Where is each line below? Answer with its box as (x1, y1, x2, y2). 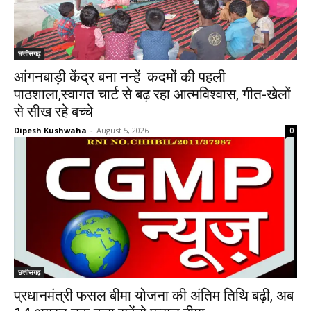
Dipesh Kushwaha (14, 125, 87, 135)
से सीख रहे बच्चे (14, 103, 93, 120)
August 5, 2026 (96, 125, 149, 135)
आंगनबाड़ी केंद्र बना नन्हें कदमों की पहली (14, 69, 226, 85)
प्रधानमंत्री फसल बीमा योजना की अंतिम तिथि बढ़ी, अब (14, 287, 294, 304)
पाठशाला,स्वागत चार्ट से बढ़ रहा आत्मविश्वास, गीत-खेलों (14, 86, 291, 103)
